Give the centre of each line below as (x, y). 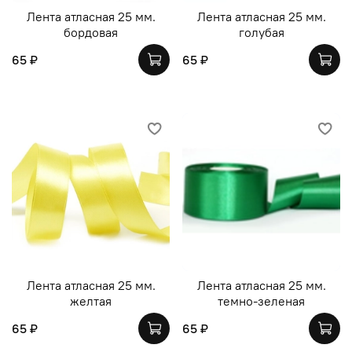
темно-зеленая (261, 301)
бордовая (91, 33)
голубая (261, 33)
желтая (91, 301)
